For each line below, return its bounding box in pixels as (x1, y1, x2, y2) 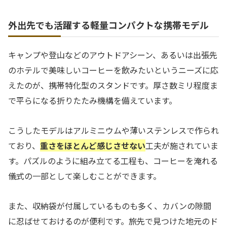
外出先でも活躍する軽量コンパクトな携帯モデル (8, 18, 209, 31)
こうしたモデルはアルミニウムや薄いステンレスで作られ (8, 124, 219, 136)
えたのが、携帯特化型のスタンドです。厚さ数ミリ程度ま (8, 79, 218, 91)
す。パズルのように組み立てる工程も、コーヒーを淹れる (8, 154, 218, 167)
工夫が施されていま (145, 139, 218, 152)
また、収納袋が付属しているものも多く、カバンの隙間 (8, 199, 211, 212)
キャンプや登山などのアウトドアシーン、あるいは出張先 (8, 48, 217, 61)
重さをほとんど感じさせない (40, 139, 145, 152)
